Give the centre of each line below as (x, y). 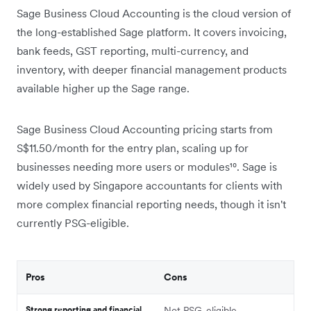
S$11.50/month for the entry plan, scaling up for (133, 148)
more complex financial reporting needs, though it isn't (151, 204)
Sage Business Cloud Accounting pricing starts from (145, 129)
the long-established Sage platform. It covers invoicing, (152, 32)
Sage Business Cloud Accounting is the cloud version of (154, 13)
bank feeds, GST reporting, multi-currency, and (133, 50)
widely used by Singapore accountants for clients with (150, 185)
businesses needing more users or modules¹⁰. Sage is (147, 166)
